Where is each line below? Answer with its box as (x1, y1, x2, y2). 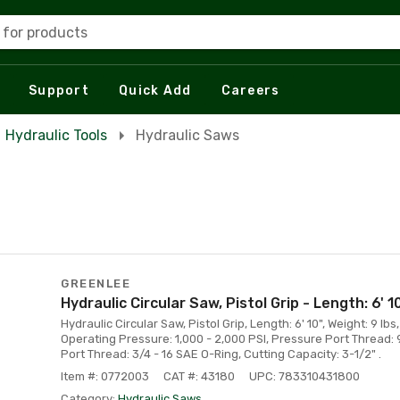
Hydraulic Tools (5, 127, 107, 144)
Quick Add (119, 82, 192, 98)
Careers (221, 82, 280, 98)
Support (29, 82, 89, 98)
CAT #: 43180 (163, 370, 235, 383)
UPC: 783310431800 (249, 370, 360, 383)
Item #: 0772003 (61, 370, 149, 383)
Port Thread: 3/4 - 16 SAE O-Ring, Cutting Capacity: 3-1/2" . (61, 347, 381, 361)
